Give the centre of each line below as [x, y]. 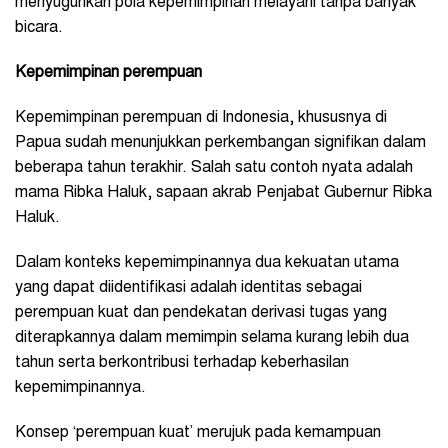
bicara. [41, 28]
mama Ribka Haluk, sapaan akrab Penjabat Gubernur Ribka [223, 193]
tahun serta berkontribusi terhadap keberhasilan [182, 363]
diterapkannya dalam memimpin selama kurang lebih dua [212, 338]
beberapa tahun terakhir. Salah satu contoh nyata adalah [214, 168]
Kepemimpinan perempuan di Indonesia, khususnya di [201, 118]
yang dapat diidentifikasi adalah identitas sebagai [188, 288]
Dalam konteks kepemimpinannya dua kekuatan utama [207, 263]
